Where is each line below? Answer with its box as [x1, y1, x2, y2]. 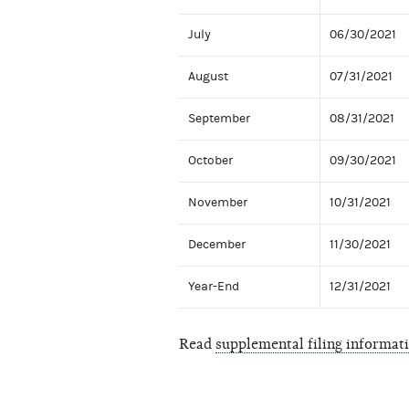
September [188, 111, 250, 127]
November [188, 195, 247, 211]
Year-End [188, 279, 239, 295]
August [188, 69, 228, 85]
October [188, 153, 233, 169]
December [188, 237, 246, 253]
